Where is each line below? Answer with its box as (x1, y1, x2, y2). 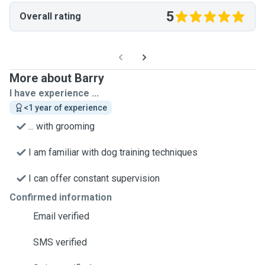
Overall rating (20, 11, 81, 22)
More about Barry (9, 71, 104, 85)
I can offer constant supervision (28, 173, 160, 184)
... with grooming (28, 121, 95, 132)
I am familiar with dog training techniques (28, 147, 198, 158)
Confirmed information (9, 192, 112, 203)
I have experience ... (9, 88, 99, 99)
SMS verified (33, 237, 87, 248)
